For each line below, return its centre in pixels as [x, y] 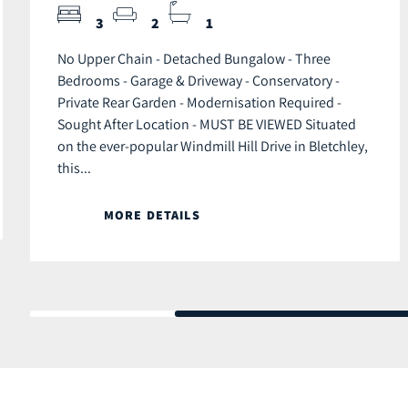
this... [74, 168]
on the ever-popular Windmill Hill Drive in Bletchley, [213, 146]
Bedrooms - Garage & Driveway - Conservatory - [199, 81]
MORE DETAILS [152, 215]
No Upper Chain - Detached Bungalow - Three [194, 59]
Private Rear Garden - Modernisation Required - [199, 102]
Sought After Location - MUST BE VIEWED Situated [207, 124]
